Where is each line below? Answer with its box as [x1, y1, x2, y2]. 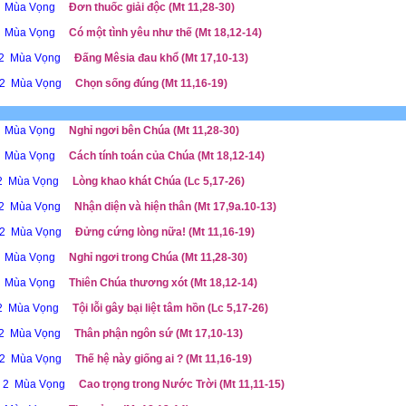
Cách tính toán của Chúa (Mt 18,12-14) [68, 150, 265, 162]
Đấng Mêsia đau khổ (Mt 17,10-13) [73, 52, 248, 64]
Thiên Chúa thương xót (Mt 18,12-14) [68, 276, 257, 289]
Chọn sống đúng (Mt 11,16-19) [74, 77, 227, 90]
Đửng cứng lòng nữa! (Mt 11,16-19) [74, 226, 255, 238]
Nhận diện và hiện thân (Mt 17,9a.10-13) [73, 200, 276, 213]
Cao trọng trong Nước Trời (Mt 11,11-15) [78, 378, 285, 391]
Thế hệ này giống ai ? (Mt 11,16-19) [74, 353, 252, 365]
